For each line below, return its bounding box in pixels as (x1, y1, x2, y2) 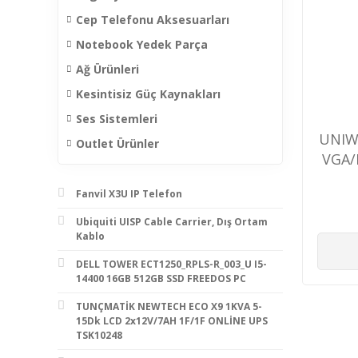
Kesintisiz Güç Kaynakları (76, 86, 221, 101)
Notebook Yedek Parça (76, 36, 208, 52)
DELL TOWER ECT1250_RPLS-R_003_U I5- (76, 257, 267, 271)
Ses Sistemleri (76, 110, 157, 126)
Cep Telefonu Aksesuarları (76, 11, 229, 27)
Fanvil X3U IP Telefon (76, 186, 182, 201)
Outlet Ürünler (76, 135, 159, 151)
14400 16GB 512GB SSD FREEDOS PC (76, 271, 246, 285)
